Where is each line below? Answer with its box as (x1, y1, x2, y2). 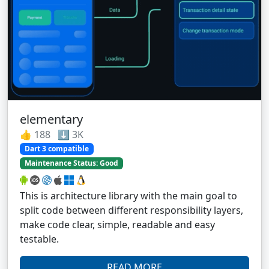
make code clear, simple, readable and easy (20, 218, 215, 232)
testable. (20, 232, 59, 246)
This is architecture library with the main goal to (20, 189, 237, 203)
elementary (20, 110, 83, 127)
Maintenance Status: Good (24, 158, 118, 169)
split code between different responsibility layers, (20, 204, 243, 217)
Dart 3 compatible (24, 143, 89, 154)
